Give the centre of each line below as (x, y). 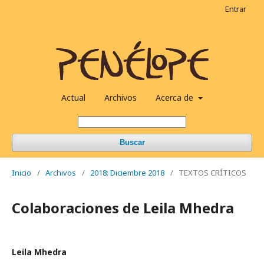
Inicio (22, 173)
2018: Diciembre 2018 (127, 173)
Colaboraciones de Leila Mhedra (123, 208)
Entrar (236, 9)
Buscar (132, 142)
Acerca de (176, 98)
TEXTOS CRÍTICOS (212, 173)
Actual (74, 98)
